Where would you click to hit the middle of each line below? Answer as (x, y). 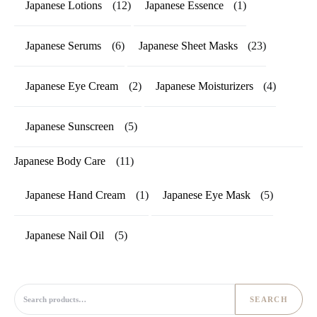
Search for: (34, 289)
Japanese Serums (63, 45)
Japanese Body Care (60, 161)
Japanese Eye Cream (72, 86)
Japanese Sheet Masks (188, 45)
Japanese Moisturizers (204, 86)
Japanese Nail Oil (65, 235)
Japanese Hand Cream (75, 195)
